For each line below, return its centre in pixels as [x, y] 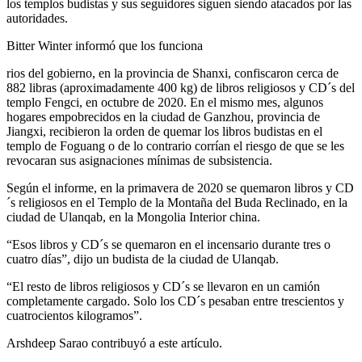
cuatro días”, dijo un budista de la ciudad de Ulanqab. [143, 259]
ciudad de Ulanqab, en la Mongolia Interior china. [133, 217]
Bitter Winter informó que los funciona [105, 46]
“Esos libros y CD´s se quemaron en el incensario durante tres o [168, 245]
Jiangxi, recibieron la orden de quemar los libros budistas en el [164, 132]
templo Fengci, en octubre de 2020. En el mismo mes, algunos [165, 103]
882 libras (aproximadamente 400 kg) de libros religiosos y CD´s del [181, 88]
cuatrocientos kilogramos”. [74, 316]
